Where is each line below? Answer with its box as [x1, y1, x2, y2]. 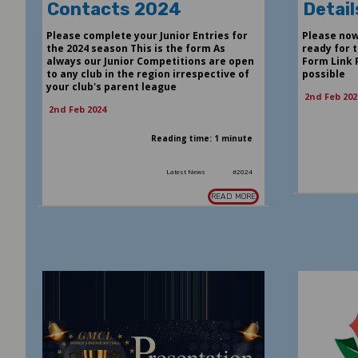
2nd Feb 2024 [48, 102, 106, 115]
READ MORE [211, 191, 257, 201]
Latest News [166, 166, 206, 176]
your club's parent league [46, 79, 177, 93]
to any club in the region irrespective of [46, 66, 249, 81]
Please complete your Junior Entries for [46, 28, 248, 42]
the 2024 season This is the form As [46, 41, 225, 55]
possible [301, 66, 345, 81]
